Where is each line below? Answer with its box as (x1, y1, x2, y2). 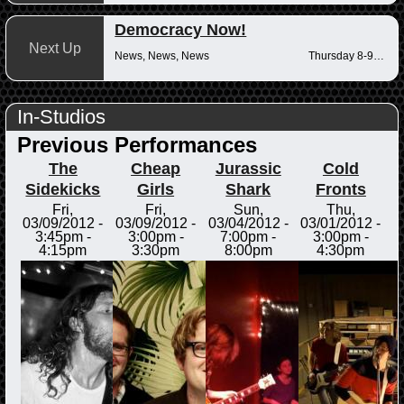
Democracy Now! (115, 20, 247, 39)
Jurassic (215, 159, 281, 178)
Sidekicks (25, 179, 101, 198)
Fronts (315, 179, 366, 198)
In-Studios (16, 105, 106, 128)
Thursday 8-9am (372, 49, 384, 62)
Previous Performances (16, 132, 257, 157)
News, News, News (115, 49, 210, 62)
